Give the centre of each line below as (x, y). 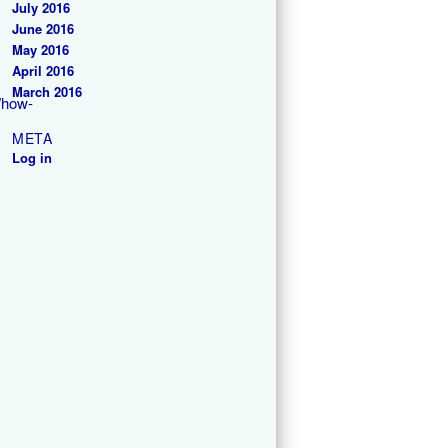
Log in (32, 157)
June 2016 (43, 29)
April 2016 (43, 71)
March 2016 (47, 92)
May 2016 (40, 50)
